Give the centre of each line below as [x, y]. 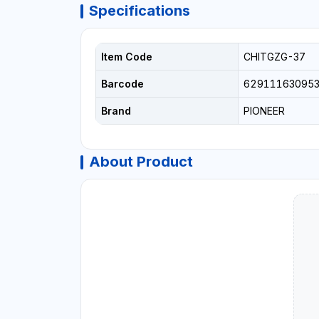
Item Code [126, 56]
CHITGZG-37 [274, 56]
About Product [141, 161]
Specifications [139, 10]
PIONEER [264, 110]
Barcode [122, 83]
